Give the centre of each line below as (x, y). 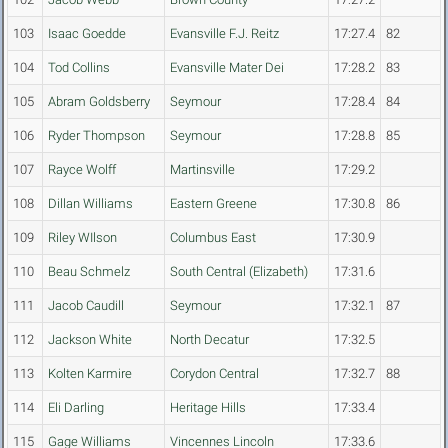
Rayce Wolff (82, 170)
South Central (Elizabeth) (239, 272)
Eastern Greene (213, 204)
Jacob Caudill (86, 306)
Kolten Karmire (90, 374)
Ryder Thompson (96, 136)
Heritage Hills (208, 408)
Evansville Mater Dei (227, 68)
